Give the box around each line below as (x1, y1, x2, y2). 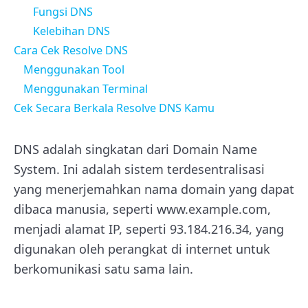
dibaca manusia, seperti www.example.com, (14, 200, 271, 217)
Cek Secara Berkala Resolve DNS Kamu (14, 100, 214, 115)
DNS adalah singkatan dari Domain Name (14, 140, 257, 157)
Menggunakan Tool (23, 61, 124, 77)
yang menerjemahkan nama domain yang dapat (14, 180, 294, 197)
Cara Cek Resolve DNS (14, 42, 128, 58)
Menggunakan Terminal (23, 80, 148, 96)
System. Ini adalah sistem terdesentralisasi (14, 160, 265, 177)
